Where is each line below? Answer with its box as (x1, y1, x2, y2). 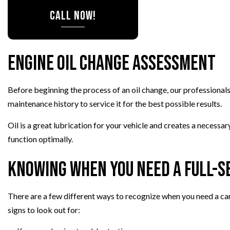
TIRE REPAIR (185, 25, 217, 32)
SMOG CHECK (185, 10, 223, 17)
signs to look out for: (8, 204, 80, 215)
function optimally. (8, 133, 73, 144)
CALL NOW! (50, 8, 96, 23)
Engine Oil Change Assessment (8, 51, 216, 76)
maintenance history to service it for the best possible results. (8, 98, 222, 108)
